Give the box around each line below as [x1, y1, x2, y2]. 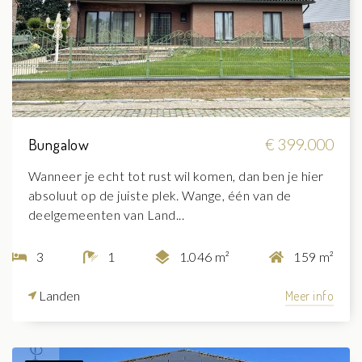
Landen [36, 288, 80, 304]
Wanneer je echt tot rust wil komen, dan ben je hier [28, 168, 324, 184]
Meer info [284, 288, 334, 305]
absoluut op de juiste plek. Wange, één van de [28, 187, 292, 204]
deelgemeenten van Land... [28, 207, 184, 223]
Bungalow [28, 134, 90, 155]
